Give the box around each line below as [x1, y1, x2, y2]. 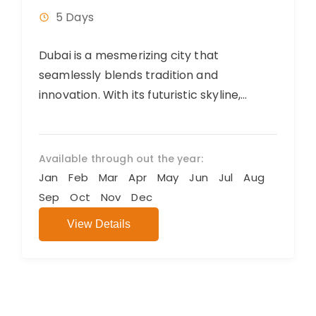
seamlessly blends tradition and [39, 66, 218, 83]
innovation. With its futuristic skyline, [39, 86, 241, 103]
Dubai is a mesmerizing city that [39, 47, 219, 63]
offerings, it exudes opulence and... [39, 126, 231, 142]
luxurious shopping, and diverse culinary [39, 106, 261, 123]
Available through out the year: [39, 151, 203, 166]
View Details [67, 217, 130, 230]
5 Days [56, 8, 94, 25]
